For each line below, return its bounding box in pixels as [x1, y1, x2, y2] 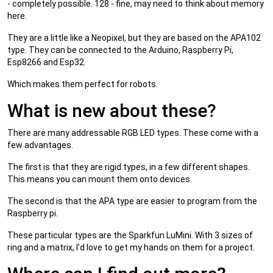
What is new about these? [7, 100, 216, 122]
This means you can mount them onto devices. [7, 174, 192, 185]
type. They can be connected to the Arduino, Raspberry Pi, [7, 45, 233, 55]
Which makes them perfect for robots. [7, 79, 158, 90]
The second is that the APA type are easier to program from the [7, 196, 257, 207]
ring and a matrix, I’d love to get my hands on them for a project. [7, 243, 255, 253]
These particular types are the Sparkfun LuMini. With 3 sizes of [7, 230, 253, 241]
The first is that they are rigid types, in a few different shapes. [7, 162, 250, 172]
